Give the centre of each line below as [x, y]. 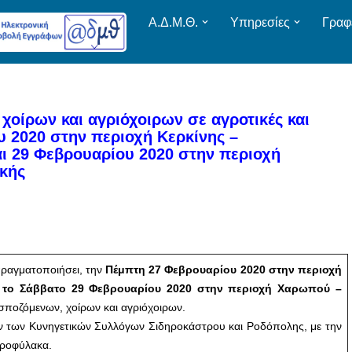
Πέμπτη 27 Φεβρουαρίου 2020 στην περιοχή [224, 269]
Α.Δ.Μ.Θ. [173, 22]
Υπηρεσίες [260, 22]
